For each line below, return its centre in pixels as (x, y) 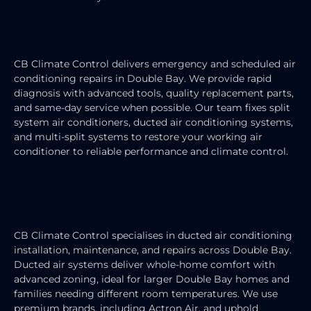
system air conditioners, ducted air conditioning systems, (153, 123)
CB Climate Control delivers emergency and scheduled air (155, 64)
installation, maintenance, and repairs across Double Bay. (153, 250)
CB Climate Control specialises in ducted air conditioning (153, 236)
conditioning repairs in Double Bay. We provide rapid (143, 79)
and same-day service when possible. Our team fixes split (152, 108)
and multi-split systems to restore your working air (138, 137)
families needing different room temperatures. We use (146, 294)
